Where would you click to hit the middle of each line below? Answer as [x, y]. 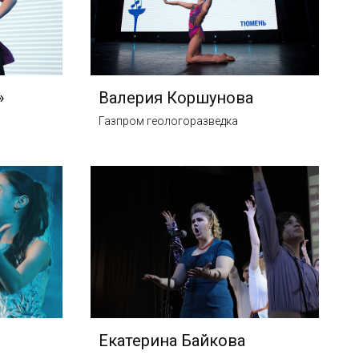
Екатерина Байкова [172, 340]
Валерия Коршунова [176, 97]
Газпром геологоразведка [169, 121]
